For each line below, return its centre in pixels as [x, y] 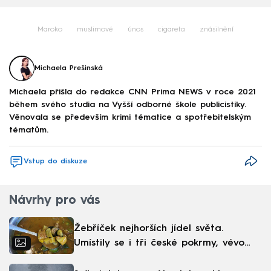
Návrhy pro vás [54, 201]
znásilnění [217, 30]
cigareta [171, 30]
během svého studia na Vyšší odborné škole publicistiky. [128, 104]
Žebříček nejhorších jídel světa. [149, 228]
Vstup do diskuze [55, 161]
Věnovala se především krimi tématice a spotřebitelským [130, 117]
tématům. [29, 130]
